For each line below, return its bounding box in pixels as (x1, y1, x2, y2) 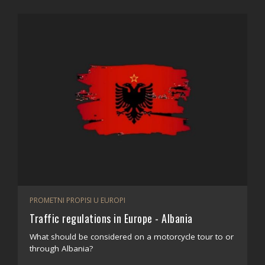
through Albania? (30, 243, 93, 254)
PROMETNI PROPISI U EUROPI (30, 195, 125, 205)
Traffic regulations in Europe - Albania (30, 211, 193, 226)
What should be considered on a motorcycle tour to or (30, 231, 234, 242)
